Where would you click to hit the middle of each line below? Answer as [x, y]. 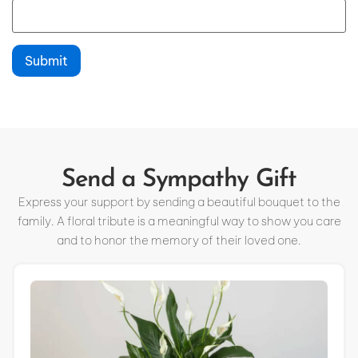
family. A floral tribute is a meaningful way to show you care [179, 221]
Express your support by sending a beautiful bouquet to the [179, 202]
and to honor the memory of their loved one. [179, 241]
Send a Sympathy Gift [179, 181]
